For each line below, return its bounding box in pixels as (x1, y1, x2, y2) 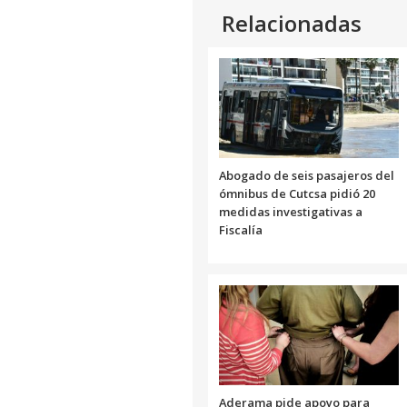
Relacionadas (222, 8, 362, 38)
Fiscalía (219, 221, 263, 238)
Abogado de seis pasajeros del (219, 166, 394, 184)
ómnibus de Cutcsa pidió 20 (219, 184, 375, 202)
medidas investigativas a (219, 203, 362, 220)
